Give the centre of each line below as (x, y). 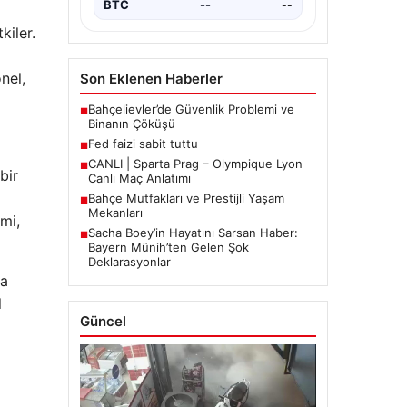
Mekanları (115, 213)
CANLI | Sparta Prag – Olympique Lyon (195, 164)
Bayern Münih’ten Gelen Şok (168, 248)
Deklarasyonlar (129, 262)
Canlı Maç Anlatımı (139, 179)
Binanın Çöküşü (131, 124)
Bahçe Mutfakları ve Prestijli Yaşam (186, 199)
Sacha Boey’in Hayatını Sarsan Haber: (193, 233)
